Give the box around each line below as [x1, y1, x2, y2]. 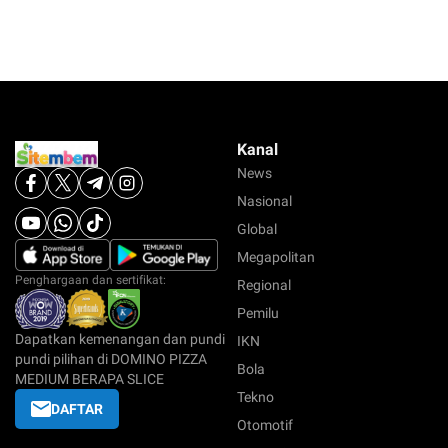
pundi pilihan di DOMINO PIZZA [15, 351, 207, 368]
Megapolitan [237, 249, 315, 266]
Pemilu [237, 305, 279, 322]
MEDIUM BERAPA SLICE [15, 371, 164, 388]
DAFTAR [51, 401, 103, 418]
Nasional [237, 193, 292, 210]
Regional [237, 277, 291, 294]
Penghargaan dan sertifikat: [15, 273, 166, 288]
